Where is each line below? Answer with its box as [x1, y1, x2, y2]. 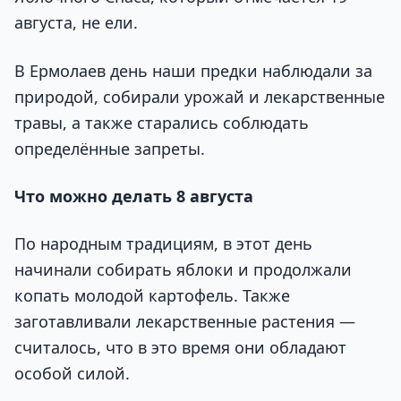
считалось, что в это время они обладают [14, 337, 346, 359]
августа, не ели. [14, 12, 138, 34]
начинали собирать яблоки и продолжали [14, 259, 352, 281]
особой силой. [14, 363, 130, 385]
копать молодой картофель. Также [14, 285, 290, 307]
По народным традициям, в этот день [14, 233, 312, 255]
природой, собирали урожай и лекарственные [14, 85, 385, 107]
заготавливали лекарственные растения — [14, 311, 355, 333]
